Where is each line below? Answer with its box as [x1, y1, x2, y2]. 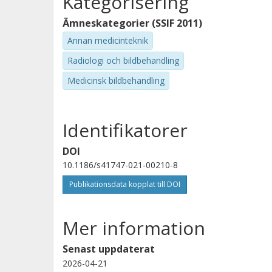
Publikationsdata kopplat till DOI [69, 179, 180, 190]
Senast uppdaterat [63, 242, 155, 256]
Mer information [63, 216, 205, 241]
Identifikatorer [63, 118, 188, 143]
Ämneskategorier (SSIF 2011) [63, 16, 202, 30]
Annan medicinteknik [67, 35, 148, 46]
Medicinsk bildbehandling [67, 74, 165, 86]
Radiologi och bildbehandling [67, 54, 179, 66]
